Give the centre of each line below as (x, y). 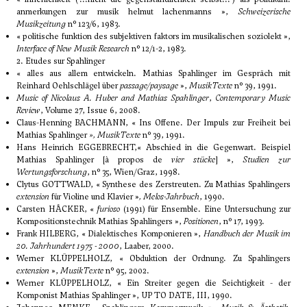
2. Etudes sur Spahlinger (61, 61)
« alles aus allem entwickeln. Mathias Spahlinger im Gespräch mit (153, 74)
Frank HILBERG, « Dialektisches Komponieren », (110, 234)
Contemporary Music (253, 98)
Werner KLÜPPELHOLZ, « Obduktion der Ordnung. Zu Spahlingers (153, 259)
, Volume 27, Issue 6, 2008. (90, 111)
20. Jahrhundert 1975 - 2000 (68, 246)
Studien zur (267, 160)
